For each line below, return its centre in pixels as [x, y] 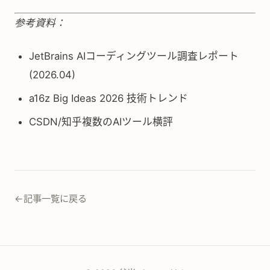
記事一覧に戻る [55, 199]
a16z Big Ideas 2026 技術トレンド [108, 98]
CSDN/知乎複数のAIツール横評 [101, 122]
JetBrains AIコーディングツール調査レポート [134, 56]
